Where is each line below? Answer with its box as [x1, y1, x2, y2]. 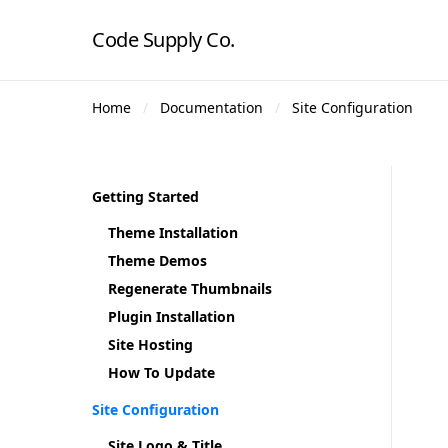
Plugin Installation [108, 307, 235, 326]
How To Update [108, 363, 215, 382]
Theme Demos [108, 251, 207, 270]
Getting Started [92, 187, 199, 206]
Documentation [160, 98, 263, 117]
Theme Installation [108, 223, 238, 242]
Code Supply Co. [92, 26, 235, 53]
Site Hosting [108, 335, 193, 354]
